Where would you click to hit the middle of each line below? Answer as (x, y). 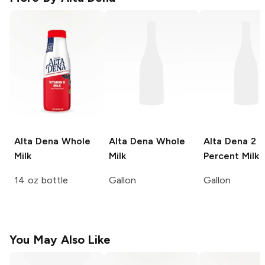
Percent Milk (231, 156)
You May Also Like (60, 240)
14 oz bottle (41, 180)
